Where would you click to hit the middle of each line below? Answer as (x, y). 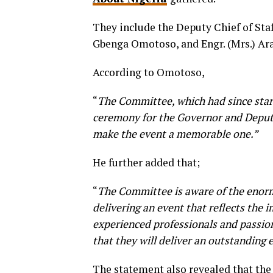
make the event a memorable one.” (175, 134)
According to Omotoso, (149, 73)
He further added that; (146, 163)
